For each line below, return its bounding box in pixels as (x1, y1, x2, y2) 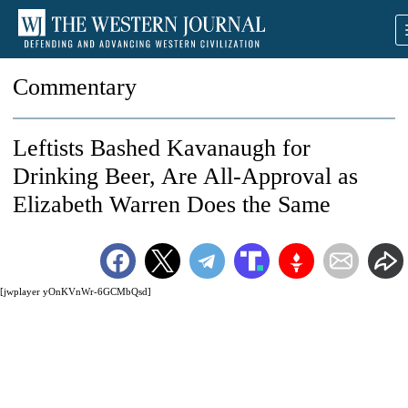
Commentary (13, 74, 137, 100)
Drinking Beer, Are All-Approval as (13, 163, 358, 189)
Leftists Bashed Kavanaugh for (13, 135, 311, 161)
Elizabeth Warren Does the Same (13, 191, 331, 218)
